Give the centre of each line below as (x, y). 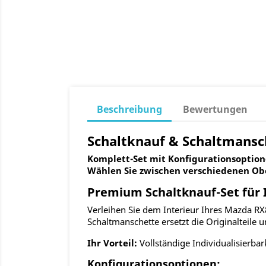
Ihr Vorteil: (112, 243)
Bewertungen (216, 110)
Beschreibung (129, 110)
